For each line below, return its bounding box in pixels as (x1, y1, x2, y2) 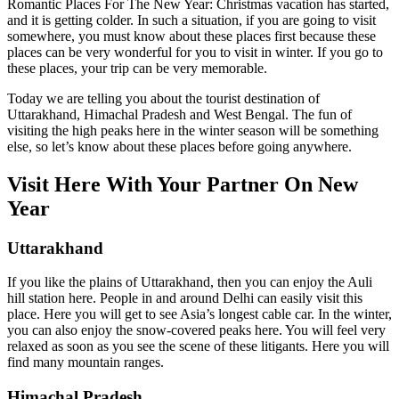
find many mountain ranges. (7, 354, 164, 370)
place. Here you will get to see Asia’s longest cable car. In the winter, (7, 306, 392, 322)
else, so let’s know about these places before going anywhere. (7, 138, 352, 154)
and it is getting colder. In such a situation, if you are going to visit (7, 12, 376, 28)
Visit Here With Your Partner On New (7, 172, 358, 196)
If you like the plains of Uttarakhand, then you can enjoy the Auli (7, 274, 372, 290)
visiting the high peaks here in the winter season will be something (7, 122, 379, 138)
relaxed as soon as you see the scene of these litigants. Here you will (7, 338, 389, 354)
